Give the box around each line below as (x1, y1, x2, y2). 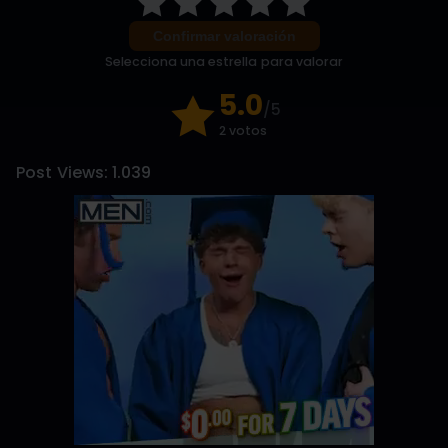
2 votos (219, 122, 268, 140)
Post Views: (16, 161, 108, 185)
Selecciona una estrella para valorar (104, 52, 344, 70)
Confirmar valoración (152, 27, 296, 44)
